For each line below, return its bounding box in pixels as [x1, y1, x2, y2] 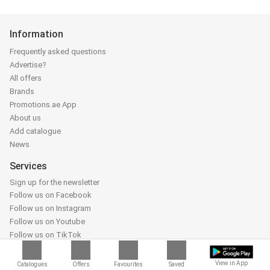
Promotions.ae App [10, 100, 77, 109]
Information [10, 28, 63, 40]
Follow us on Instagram [10, 204, 91, 213]
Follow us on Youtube [10, 217, 85, 226]
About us [10, 113, 41, 122]
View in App [215, 260, 248, 266]
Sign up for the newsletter [10, 178, 99, 187]
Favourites [114, 261, 143, 268]
